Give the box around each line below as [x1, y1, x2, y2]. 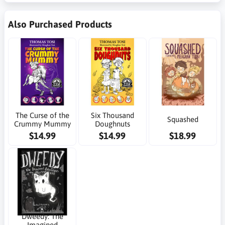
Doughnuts [94, 119, 130, 128]
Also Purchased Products [8, 18, 112, 30]
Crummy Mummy [14, 119, 71, 128]
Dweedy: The [21, 212, 63, 221]
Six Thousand [90, 110, 134, 120]
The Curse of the [15, 110, 69, 120]
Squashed [167, 115, 198, 124]
